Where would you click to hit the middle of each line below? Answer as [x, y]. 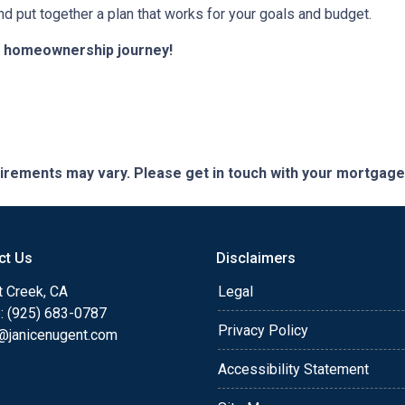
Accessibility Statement [293, 370]
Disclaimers [256, 259]
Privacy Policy [263, 331]
